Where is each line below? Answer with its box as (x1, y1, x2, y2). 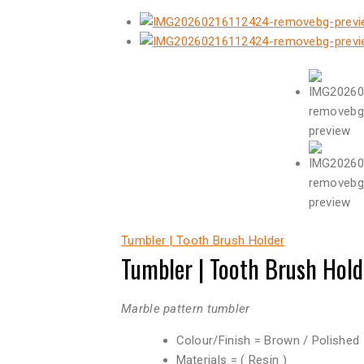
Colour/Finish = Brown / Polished (175, 332, 360, 348)
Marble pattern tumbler (121, 301, 250, 316)
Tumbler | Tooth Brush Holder (121, 232, 285, 248)
